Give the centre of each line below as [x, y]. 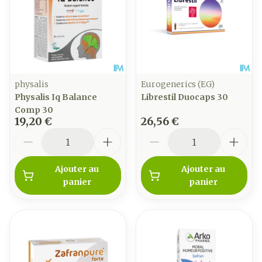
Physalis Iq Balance [56, 97]
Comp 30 [34, 110]
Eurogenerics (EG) [178, 84]
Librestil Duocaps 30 [185, 97]
